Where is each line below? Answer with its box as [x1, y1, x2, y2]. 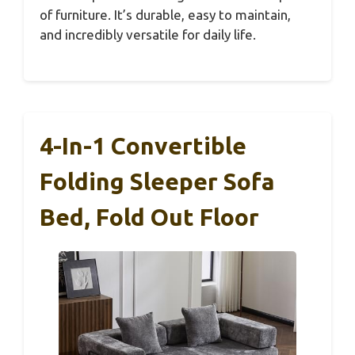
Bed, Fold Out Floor [40, 203, 259, 231]
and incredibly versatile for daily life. [40, 27, 256, 43]
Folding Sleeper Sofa [40, 167, 275, 195]
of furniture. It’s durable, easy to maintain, [40, 7, 291, 23]
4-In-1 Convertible [40, 132, 246, 159]
